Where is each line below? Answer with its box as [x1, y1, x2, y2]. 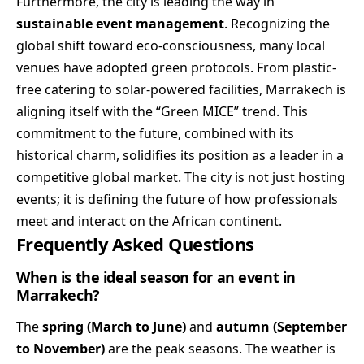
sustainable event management [16, 15, 224, 33]
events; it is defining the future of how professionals [16, 190, 338, 209]
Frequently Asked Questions [16, 232, 254, 257]
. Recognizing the [224, 15, 330, 33]
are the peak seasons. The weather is [105, 339, 336, 357]
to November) [16, 339, 105, 357]
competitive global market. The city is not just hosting [16, 168, 345, 187]
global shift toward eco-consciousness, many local [16, 37, 325, 55]
